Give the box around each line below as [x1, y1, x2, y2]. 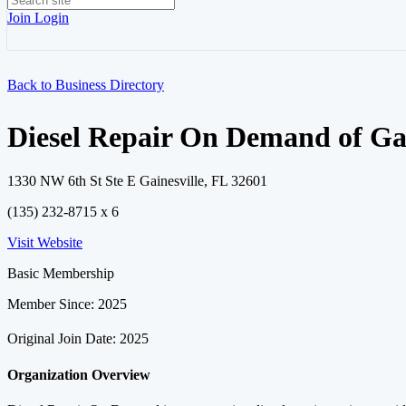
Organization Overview [7, 366, 150, 382]
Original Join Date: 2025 [7, 331, 149, 347]
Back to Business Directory [7, 77, 164, 92]
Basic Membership [7, 266, 114, 282]
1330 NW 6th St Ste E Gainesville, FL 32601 [7, 173, 267, 189]
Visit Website [7, 235, 82, 251]
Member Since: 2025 [7, 296, 127, 313]
